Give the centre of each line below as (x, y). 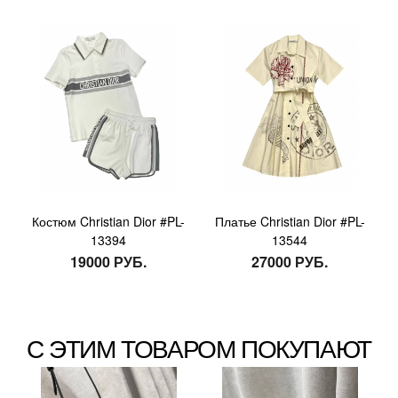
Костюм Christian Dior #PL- (108, 222)
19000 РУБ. (108, 262)
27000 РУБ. (290, 262)
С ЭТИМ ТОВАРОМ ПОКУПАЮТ (199, 347)
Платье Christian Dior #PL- (290, 222)
